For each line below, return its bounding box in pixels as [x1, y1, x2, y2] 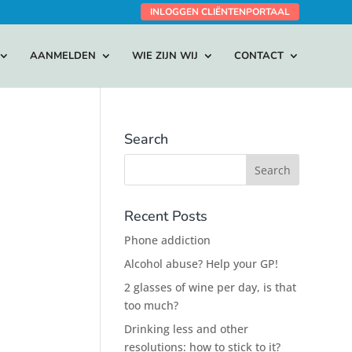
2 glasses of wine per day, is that [124, 280, 297, 295]
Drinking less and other [124, 321, 249, 336]
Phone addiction [124, 233, 211, 247]
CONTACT [233, 49, 284, 63]
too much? [124, 298, 179, 313]
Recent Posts [124, 207, 208, 225]
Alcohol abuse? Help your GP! [124, 256, 279, 271]
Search [124, 130, 169, 148]
